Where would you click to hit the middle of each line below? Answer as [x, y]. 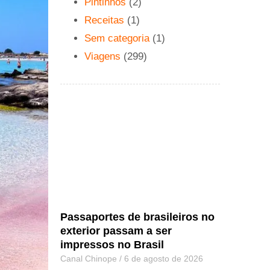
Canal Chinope [90, 258]
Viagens [103, 56]
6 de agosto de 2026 [163, 258]
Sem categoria [117, 38]
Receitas [105, 20]
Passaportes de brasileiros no [138, 217]
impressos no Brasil [112, 244]
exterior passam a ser [116, 231]
